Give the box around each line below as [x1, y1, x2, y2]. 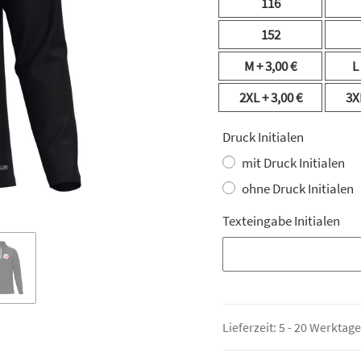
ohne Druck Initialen [242, 180, 354, 198]
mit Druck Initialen [242, 154, 345, 172]
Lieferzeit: [222, 319, 279, 336]
